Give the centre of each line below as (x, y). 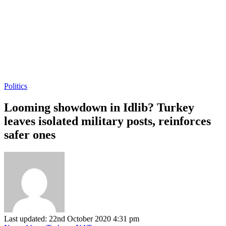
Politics (16, 86)
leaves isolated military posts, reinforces (107, 121)
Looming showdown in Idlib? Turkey (99, 107)
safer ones (30, 134)
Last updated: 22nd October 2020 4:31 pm (72, 218)
